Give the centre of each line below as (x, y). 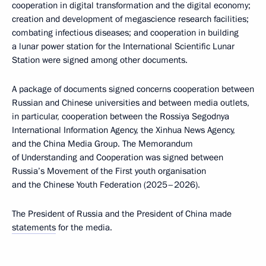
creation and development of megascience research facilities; (130, 19)
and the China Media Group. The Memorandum (102, 144)
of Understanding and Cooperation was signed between (118, 157)
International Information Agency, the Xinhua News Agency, (123, 130)
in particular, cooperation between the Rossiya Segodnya (121, 116)
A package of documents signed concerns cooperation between (133, 89)
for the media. (84, 227)
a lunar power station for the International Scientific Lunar (123, 46)
